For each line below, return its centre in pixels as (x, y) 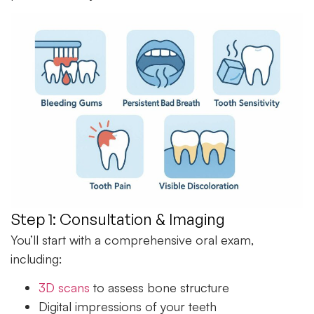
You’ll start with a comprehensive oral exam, (132, 239)
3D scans (64, 288)
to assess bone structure (159, 288)
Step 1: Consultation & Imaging (118, 219)
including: (36, 258)
